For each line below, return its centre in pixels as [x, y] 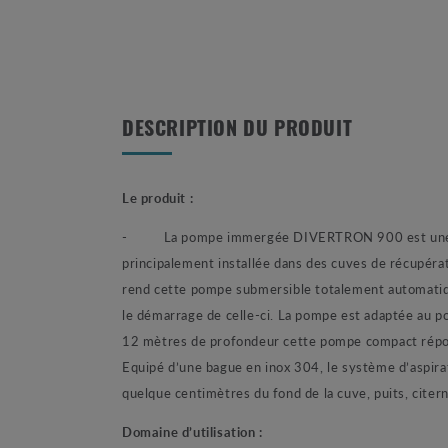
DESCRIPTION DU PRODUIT [237, 130]
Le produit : [158, 197]
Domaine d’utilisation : [192, 431]
